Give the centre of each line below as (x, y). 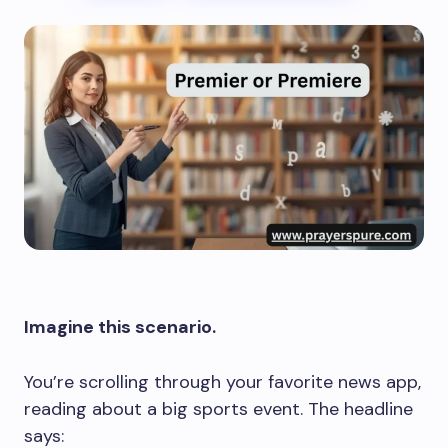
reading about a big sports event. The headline (218, 409)
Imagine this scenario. (120, 327)
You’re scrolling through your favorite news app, (222, 382)
